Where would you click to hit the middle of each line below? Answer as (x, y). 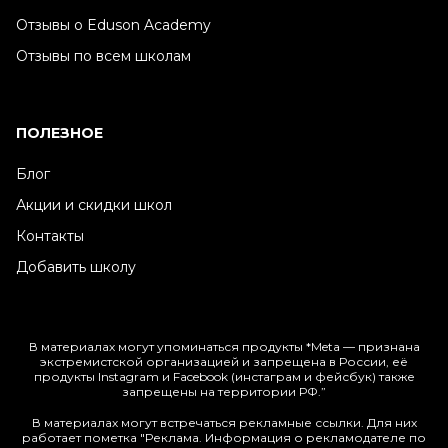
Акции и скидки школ (94, 204)
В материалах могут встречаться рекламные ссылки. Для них (224, 422)
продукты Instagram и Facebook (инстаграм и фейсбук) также (224, 376)
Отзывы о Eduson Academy (113, 25)
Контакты (50, 235)
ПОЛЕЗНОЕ (59, 133)
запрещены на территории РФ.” (224, 391)
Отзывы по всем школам (103, 56)
